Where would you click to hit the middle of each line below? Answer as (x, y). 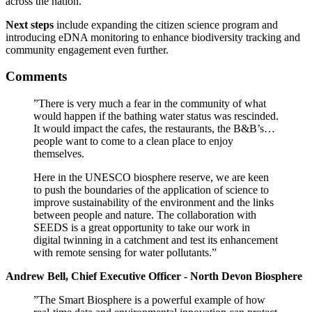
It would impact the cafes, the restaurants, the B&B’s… (154, 128)
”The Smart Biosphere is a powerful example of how (149, 300)
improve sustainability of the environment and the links (154, 202)
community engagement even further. (87, 49)
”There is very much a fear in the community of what (150, 103)
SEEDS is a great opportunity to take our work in (142, 227)
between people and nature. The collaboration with (145, 215)
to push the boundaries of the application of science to (151, 190)
